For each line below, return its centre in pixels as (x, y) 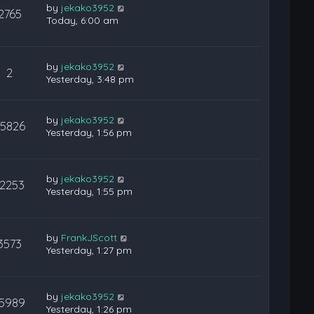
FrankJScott (89, 237)
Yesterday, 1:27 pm (89, 250)
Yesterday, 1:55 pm (90, 191)
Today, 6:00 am (83, 20)
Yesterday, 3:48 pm (90, 79)
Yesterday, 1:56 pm (89, 132)
